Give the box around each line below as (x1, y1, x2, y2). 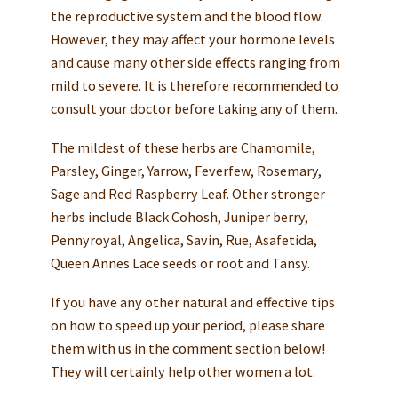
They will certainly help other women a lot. (50, 362, 315, 381)
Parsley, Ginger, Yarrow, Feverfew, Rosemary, (50, 162, 322, 180)
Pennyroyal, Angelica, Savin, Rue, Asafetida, (50, 231, 317, 250)
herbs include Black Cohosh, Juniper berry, (50, 208, 308, 227)
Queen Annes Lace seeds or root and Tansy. (50, 254, 310, 273)
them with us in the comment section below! (50, 339, 325, 358)
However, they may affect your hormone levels (50, 30, 335, 49)
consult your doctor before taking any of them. (50, 99, 338, 118)
